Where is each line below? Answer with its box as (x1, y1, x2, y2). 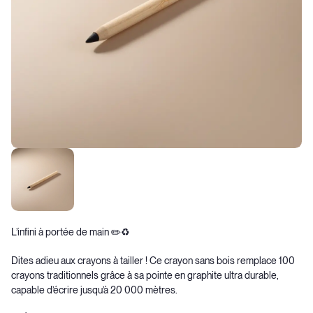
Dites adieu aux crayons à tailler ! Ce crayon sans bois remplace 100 (11, 255, 295, 266)
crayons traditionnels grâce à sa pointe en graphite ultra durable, (11, 270, 279, 281)
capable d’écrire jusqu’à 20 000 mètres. (11, 284, 177, 296)
